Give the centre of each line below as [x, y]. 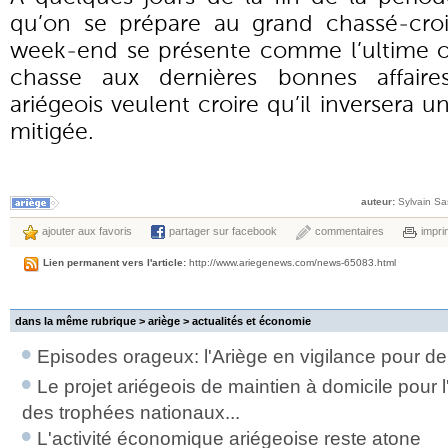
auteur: [378, 201]
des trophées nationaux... [131, 412]
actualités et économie [251, 321]
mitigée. [55, 131]
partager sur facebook [223, 231]
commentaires [349, 231]
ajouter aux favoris [87, 231]
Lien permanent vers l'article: [114, 262]
